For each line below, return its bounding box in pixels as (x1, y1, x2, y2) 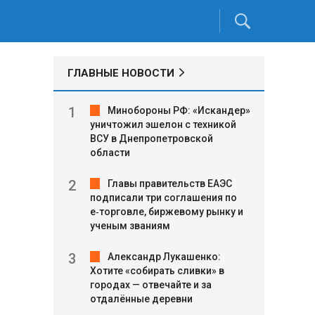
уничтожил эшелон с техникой (90, 119, 236, 130)
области (90, 147, 130, 158)
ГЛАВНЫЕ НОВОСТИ (67, 67, 174, 79)
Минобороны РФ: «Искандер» (108, 105, 250, 116)
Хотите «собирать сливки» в (90, 265, 224, 276)
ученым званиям (90, 220, 170, 231)
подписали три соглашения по (90, 192, 237, 203)
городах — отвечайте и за (90, 279, 212, 290)
